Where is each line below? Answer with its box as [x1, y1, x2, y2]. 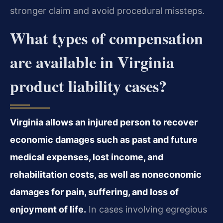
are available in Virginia [10, 50, 174, 74]
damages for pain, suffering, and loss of [10, 187, 179, 198]
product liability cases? [10, 74, 167, 98]
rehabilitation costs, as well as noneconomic [10, 169, 202, 180]
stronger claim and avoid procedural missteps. [10, 5, 205, 16]
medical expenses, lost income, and [10, 152, 163, 163]
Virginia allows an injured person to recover [10, 117, 198, 128]
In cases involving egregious [86, 204, 207, 215]
